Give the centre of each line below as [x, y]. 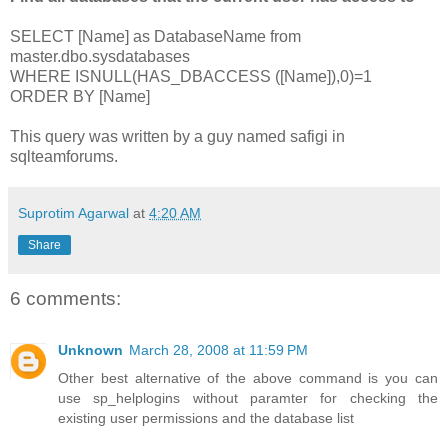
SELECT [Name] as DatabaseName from [155, 36]
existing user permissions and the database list [206, 417]
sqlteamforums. [64, 156]
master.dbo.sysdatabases [100, 56]
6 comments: [65, 298]
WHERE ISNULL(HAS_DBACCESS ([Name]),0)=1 [191, 76]
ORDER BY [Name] [80, 96]
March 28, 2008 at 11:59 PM [218, 349]
